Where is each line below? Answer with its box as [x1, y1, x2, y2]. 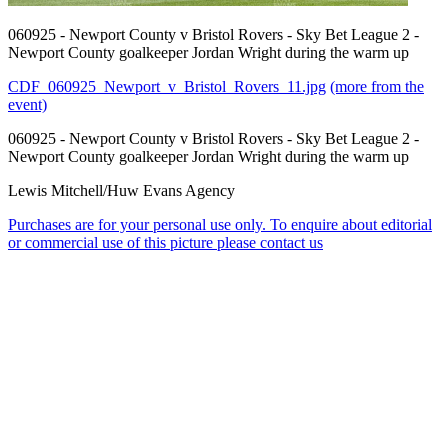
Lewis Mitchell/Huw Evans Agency [8, 181, 235, 199]
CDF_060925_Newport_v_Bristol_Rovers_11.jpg [8, 77, 326, 95]
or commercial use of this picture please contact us [8, 233, 323, 251]
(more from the [330, 77, 424, 95]
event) [8, 95, 47, 113]
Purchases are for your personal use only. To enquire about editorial [8, 215, 432, 233]
